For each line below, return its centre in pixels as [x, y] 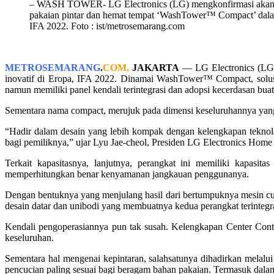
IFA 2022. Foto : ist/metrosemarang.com [107, 26]
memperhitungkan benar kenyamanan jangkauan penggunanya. [127, 174]
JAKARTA [156, 67]
